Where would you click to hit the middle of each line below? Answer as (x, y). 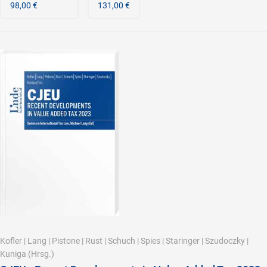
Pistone (66, 240)
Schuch (122, 240)
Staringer (183, 240)
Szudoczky (225, 240)
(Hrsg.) (40, 254)
